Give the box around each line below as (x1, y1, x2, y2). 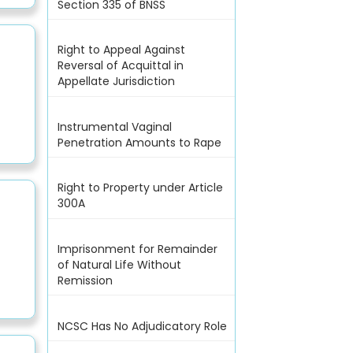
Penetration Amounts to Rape (57, 134, 221, 150)
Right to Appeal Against (57, 42, 185, 58)
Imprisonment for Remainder (57, 241, 217, 258)
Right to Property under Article (57, 180, 223, 196)
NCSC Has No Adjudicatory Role (57, 318, 227, 334)
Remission (57, 273, 113, 289)
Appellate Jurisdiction (57, 73, 175, 90)
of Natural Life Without (57, 257, 181, 273)
